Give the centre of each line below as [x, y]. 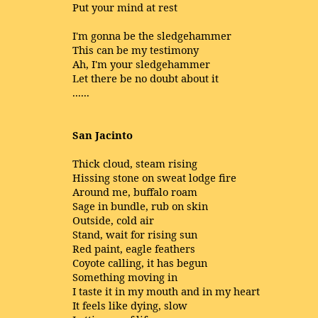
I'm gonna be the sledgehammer [152, 35]
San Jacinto [103, 135]
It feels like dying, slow [130, 305]
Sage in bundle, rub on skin [140, 206]
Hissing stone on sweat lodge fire [154, 177]
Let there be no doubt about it [146, 78]
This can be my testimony [136, 50]
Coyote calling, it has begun [140, 263]
